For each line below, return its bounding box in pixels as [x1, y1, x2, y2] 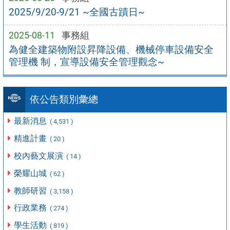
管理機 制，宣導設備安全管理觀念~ [8, 56, 164, 68]
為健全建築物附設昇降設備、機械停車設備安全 [8, 44, 214, 56]
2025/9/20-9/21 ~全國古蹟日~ [8, 6, 145, 18]
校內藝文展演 [14, 150, 66, 161]
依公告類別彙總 [29, 93, 98, 106]
